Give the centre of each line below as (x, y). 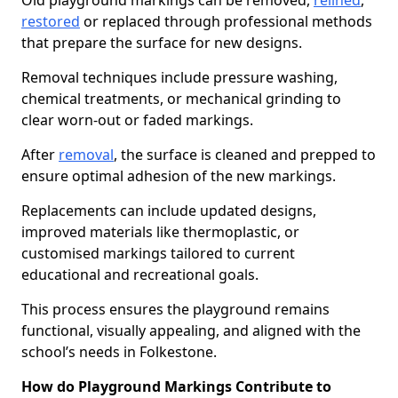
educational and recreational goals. (142, 275)
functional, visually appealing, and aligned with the (191, 330)
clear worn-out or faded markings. (139, 120)
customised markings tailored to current (158, 253)
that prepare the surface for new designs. (163, 43)
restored (51, 21)
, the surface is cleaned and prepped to (245, 155)
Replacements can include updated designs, (169, 211)
